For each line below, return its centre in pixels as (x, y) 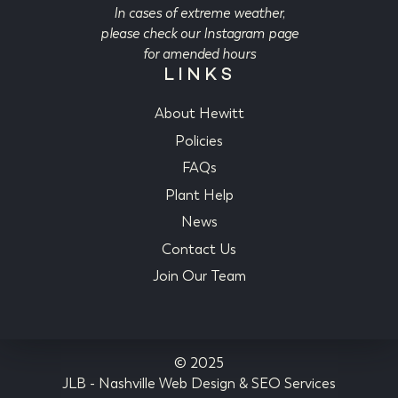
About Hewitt (199, 113)
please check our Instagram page (199, 33)
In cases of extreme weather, (199, 12)
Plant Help (199, 195)
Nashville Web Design (167, 383)
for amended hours (199, 53)
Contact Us (199, 249)
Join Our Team (199, 276)
